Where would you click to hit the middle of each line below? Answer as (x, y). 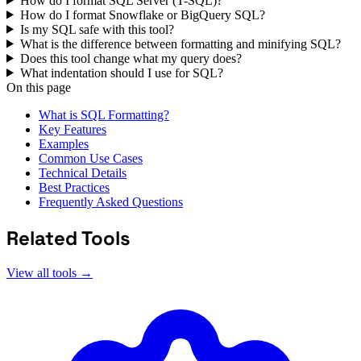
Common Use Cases (91, 158)
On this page (39, 87)
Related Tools (68, 238)
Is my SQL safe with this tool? (97, 29)
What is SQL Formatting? (104, 114)
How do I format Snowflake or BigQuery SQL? (142, 15)
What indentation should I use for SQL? (121, 73)
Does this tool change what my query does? (131, 58)
